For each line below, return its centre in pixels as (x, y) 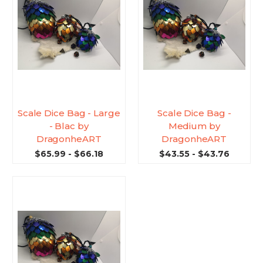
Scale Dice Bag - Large (69, 113)
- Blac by (69, 126)
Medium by (194, 126)
